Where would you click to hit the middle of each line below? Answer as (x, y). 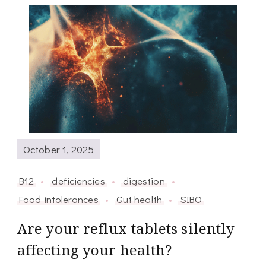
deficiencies (78, 181)
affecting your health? (95, 250)
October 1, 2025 (59, 149)
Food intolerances (59, 199)
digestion (144, 181)
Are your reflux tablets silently (126, 229)
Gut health (139, 199)
